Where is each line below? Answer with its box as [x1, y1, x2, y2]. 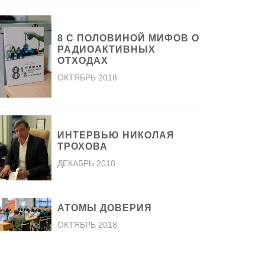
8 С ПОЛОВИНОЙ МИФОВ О [57, 33, 200, 44]
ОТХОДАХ [57, 56, 109, 66]
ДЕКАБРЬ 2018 [57, 158, 116, 168]
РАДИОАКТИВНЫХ [57, 44, 156, 55]
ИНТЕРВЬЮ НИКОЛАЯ [57, 130, 175, 140]
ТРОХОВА [57, 141, 108, 151]
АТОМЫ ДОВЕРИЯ [57, 202, 153, 213]
